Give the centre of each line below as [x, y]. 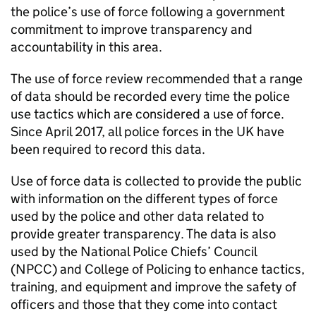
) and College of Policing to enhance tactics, [178, 269]
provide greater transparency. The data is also [143, 234]
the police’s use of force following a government [148, 12]
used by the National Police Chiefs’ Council [134, 252]
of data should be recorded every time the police [150, 97]
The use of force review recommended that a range [157, 79]
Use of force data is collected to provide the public [156, 181]
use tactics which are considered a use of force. [147, 114]
